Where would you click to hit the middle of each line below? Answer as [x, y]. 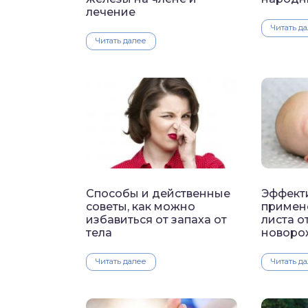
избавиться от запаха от [156, 220]
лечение [111, 12]
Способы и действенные [158, 194]
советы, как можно [141, 207]
